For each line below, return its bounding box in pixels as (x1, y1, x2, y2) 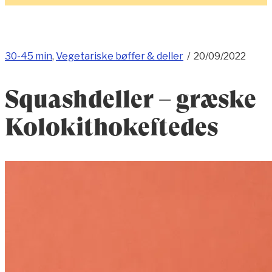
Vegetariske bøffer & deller (56, 50, 183, 62)
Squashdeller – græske (5, 85, 256, 114)
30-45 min (5, 50, 52, 62)
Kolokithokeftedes (5, 113, 218, 141)
